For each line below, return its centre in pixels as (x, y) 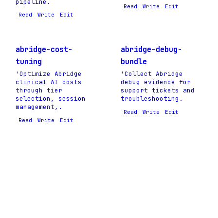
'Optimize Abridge (49, 73)
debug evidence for (156, 82)
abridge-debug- (151, 49)
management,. (39, 107)
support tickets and (158, 90)
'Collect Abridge (152, 73)
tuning (29, 61)
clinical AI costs (49, 82)
